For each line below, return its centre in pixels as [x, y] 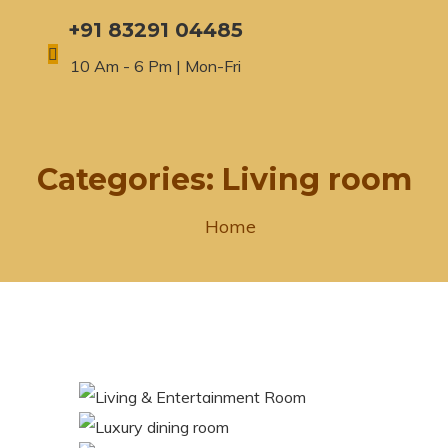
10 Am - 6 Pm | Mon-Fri [155, 65]
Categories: [129, 179]
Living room [316, 179]
